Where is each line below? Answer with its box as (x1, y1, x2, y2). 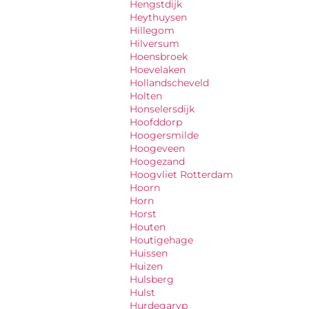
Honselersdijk (130, 103, 195, 115)
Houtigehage (130, 234, 193, 246)
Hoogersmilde (130, 129, 199, 141)
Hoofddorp (130, 116, 182, 128)
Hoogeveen (130, 142, 185, 154)
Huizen (130, 260, 163, 272)
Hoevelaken (130, 63, 186, 76)
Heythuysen (130, 11, 187, 23)
